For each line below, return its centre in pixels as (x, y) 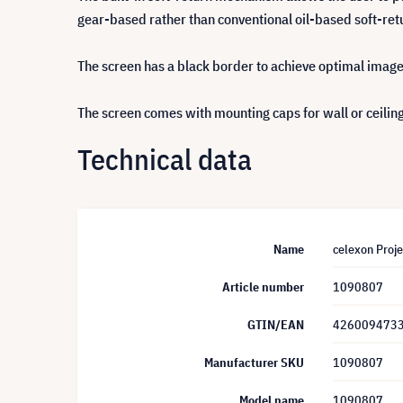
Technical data (165, 159)
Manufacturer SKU (254, 363)
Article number (263, 287)
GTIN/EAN (276, 325)
